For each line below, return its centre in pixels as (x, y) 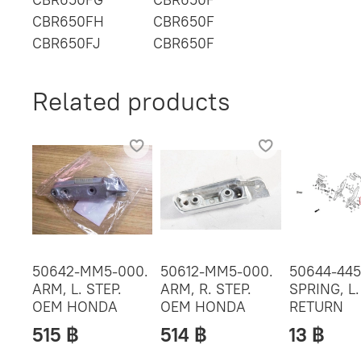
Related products (131, 101)
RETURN (316, 307)
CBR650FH (68, 21)
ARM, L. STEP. (77, 289)
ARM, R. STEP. (206, 289)
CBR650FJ (66, 43)
